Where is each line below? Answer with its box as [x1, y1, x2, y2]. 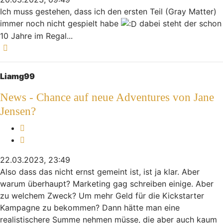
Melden [24, 122, 52, 133]
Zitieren [24, 134, 53, 145]
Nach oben [10, 42, 52, 53]
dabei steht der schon [137, 18, 222, 28]
